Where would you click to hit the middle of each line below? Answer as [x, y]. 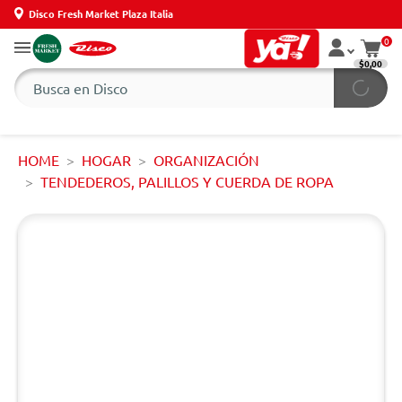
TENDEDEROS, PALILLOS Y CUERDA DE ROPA [187, 181]
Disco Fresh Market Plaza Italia [101, 13]
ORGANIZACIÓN [206, 160]
